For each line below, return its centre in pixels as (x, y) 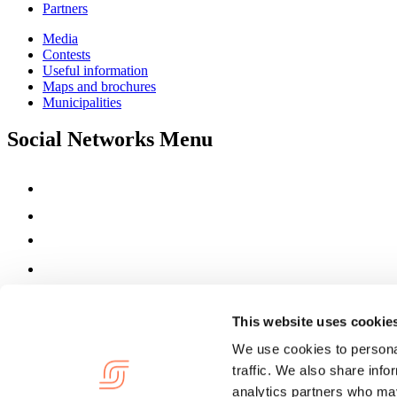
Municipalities (82, 102)
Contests (66, 54)
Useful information (95, 70)
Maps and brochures (99, 86)
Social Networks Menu (110, 140)
